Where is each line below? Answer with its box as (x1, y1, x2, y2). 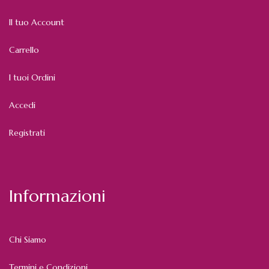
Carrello (9, 44, 39, 56)
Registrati (9, 127, 45, 139)
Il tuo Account (9, 17, 64, 28)
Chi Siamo (9, 234, 46, 246)
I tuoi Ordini (9, 72, 55, 83)
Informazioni (9, 186, 106, 207)
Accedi (9, 100, 35, 111)
